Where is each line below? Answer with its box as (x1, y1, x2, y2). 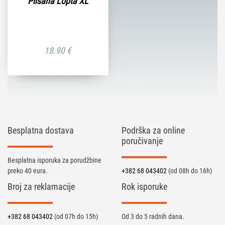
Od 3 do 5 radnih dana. (121, 212, 184, 220)
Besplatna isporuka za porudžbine (8, 156, 101, 164)
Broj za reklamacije (8, 181, 75, 192)
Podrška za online (121, 125, 185, 136)
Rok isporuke (121, 181, 167, 192)
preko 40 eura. (8, 166, 48, 175)
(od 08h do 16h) (168, 166, 212, 175)
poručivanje (121, 135, 163, 146)
